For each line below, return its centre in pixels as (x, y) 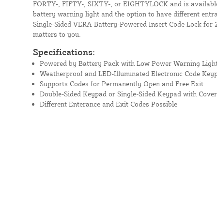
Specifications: (64, 52)
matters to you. (57, 34)
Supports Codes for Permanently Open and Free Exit (121, 83)
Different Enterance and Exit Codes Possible (108, 104)
